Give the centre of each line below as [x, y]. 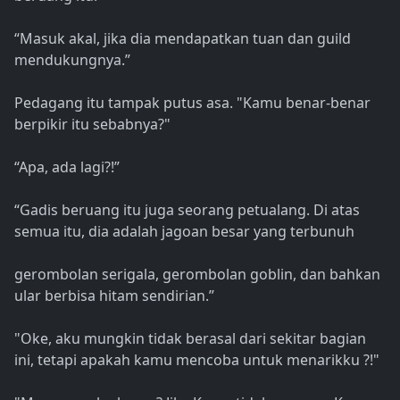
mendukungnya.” [72, 60]
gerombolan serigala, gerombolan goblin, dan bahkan [197, 275]
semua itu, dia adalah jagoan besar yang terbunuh [184, 232]
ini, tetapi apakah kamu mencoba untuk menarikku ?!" [197, 360]
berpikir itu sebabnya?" [92, 125]
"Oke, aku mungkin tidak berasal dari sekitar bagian [190, 339]
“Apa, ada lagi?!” [67, 167]
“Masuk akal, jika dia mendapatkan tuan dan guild [183, 39]
